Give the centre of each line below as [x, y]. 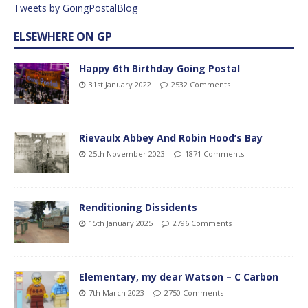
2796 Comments [202, 223]
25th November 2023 [127, 153]
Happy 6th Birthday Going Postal [159, 68]
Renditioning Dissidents [138, 207]
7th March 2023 [117, 292]
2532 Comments [201, 84]
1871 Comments [214, 153]
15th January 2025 [121, 223]
